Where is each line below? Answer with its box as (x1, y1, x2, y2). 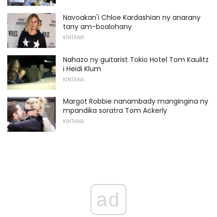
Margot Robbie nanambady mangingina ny (63, 96, 208, 107)
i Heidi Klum (63, 63, 101, 74)
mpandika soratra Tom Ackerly (63, 106, 167, 116)
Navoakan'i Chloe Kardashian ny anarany (63, 12, 201, 22)
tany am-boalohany (63, 21, 132, 31)
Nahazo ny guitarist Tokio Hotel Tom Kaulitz (63, 54, 209, 64)
